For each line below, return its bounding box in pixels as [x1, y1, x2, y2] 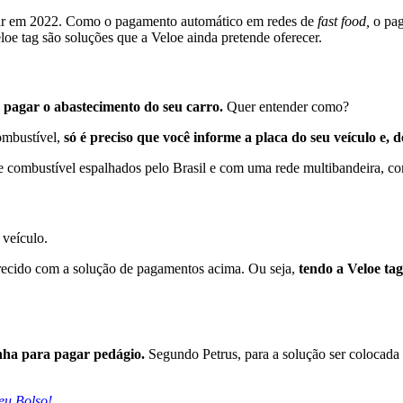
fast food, [318, 13, 370, 29]
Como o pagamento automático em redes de [66, 13, 318, 29]
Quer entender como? [227, 99, 349, 115]
